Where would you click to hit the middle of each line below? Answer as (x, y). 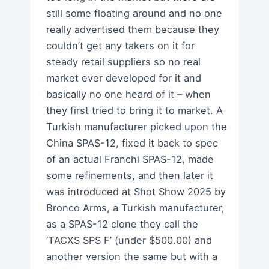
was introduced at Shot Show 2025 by (136, 192)
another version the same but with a (132, 257)
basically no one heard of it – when (129, 95)
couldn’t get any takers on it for (121, 46)
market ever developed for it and (124, 78)
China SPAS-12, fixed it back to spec (132, 143)
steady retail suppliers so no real (124, 62)
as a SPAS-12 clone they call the (122, 224)
